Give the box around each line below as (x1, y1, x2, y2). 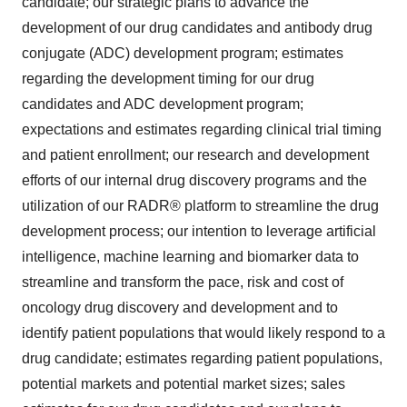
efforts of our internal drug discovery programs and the (22, 172, 367, 188)
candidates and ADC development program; (22, 95, 303, 112)
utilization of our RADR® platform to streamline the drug (22, 197, 379, 213)
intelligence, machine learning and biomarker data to (22, 248, 359, 264)
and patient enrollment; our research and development (22, 146, 369, 163)
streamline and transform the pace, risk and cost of (22, 273, 343, 290)
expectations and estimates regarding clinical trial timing (22, 121, 382, 137)
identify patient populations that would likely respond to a (22, 324, 385, 341)
